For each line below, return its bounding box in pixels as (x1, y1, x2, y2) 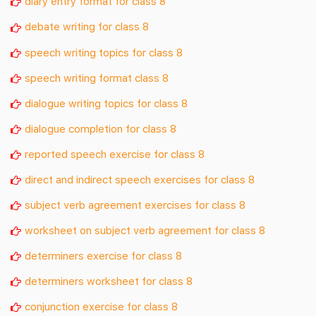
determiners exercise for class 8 (25, 248, 182, 262)
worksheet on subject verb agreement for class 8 (25, 223, 265, 236)
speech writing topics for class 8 (25, 45, 183, 59)
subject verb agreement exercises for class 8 (25, 197, 245, 211)
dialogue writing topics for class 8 (25, 96, 188, 109)
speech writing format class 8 (25, 71, 169, 84)
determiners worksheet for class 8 (25, 274, 193, 287)
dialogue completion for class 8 (25, 121, 176, 135)
